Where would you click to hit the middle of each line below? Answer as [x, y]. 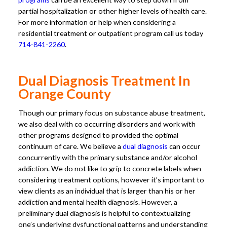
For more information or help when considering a [97, 22]
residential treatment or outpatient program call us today [111, 33]
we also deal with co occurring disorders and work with [107, 124]
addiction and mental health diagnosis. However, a [98, 202]
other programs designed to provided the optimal [98, 135]
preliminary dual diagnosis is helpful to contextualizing [104, 213]
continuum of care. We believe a [70, 146]
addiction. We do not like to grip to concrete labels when [110, 168]
